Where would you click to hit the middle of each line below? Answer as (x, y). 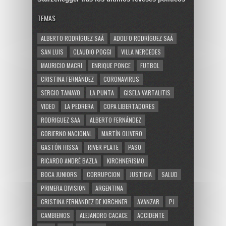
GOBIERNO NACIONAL (66, 133)
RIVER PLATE (103, 147)
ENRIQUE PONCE (111, 65)
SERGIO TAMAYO (61, 92)
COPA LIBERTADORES (129, 106)
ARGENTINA (109, 188)
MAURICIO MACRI (62, 65)
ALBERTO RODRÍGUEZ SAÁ (72, 38)
